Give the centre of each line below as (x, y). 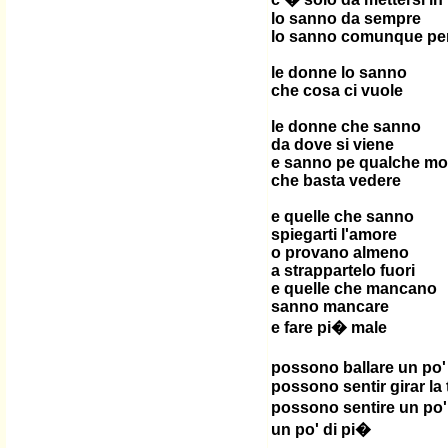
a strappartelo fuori (343, 270)
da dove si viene (332, 144)
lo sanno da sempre (346, 18)
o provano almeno (340, 252)
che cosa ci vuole (337, 90)
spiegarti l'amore (334, 234)
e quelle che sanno (342, 216)
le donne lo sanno (339, 72)
